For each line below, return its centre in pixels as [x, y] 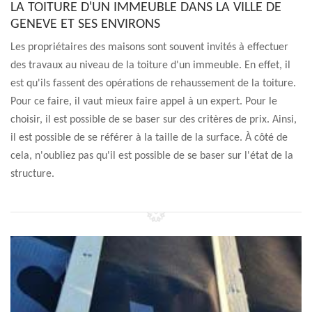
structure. [32, 174]
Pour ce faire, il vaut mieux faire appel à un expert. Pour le [144, 102]
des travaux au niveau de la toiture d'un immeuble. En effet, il [150, 65]
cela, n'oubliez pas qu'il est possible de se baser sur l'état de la [152, 156]
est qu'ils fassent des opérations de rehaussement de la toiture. [153, 84]
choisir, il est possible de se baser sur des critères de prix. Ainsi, [154, 120]
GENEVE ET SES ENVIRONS [85, 24]
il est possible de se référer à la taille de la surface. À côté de [149, 138]
